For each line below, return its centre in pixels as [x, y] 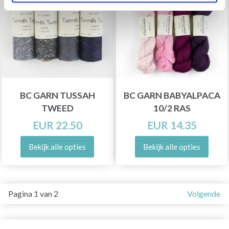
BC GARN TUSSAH [57, 95]
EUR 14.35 [172, 125]
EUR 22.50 [57, 125]
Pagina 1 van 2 [33, 193]
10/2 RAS [172, 108]
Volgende [204, 193]
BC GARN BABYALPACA [172, 95]
